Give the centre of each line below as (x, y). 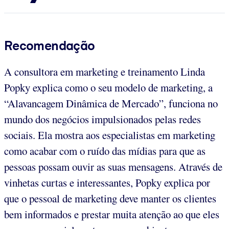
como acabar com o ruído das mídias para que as (105, 151)
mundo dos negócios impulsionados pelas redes (102, 119)
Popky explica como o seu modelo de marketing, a (108, 87)
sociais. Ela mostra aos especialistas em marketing (110, 135)
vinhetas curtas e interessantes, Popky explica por (107, 182)
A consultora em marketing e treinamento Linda (105, 71)
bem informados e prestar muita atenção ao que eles (112, 214)
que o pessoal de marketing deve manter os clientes (110, 198)
